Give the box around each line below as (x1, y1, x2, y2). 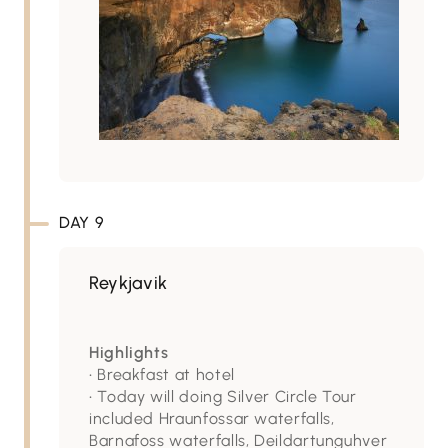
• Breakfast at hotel (89, 365, 235, 384)
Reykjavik (89, 272, 168, 294)
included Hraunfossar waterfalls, (89, 409, 335, 428)
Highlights (89, 343, 169, 362)
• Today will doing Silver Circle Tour (89, 387, 357, 406)
